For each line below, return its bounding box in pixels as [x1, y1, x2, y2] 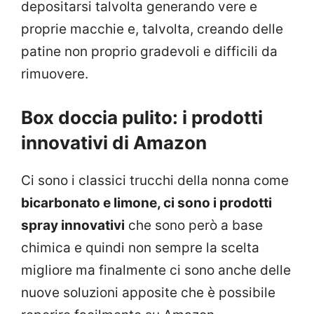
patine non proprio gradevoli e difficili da [21, 43, 278, 60]
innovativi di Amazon [21, 132, 207, 154]
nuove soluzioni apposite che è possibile [21, 285, 275, 301]
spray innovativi [21, 217, 125, 234]
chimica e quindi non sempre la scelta [21, 240, 259, 257]
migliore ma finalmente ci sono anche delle [21, 262, 291, 279]
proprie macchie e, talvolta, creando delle [21, 20, 283, 37]
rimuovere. [21, 65, 88, 82]
